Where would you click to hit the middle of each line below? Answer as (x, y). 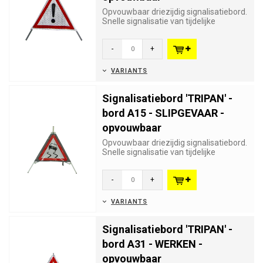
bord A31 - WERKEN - (152, 244)
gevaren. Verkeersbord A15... (156, 161)
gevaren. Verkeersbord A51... (156, 31)
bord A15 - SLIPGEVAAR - (163, 113)
